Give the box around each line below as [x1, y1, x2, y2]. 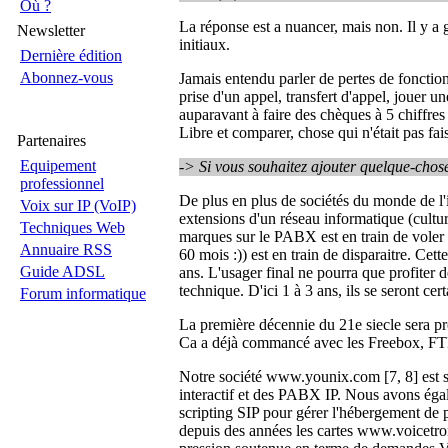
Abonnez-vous [20, 69, 113, 86]
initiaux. [179, 36, 230, 54]
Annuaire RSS [20, 241, 112, 258]
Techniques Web [20, 219, 125, 236]
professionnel [20, 175, 104, 192]
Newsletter [17, 22, 85, 39]
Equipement [20, 157, 96, 174]
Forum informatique [20, 285, 146, 302]
